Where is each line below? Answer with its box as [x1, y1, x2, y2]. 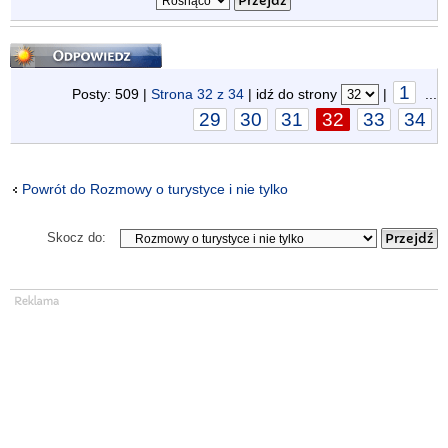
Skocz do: [47, 229, 107, 245]
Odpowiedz [10, 39, 91, 58]
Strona [151, 85, 197, 102]
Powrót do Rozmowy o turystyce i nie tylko [22, 181, 288, 197]
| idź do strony [244, 85, 341, 102]
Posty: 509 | [72, 85, 151, 102]
